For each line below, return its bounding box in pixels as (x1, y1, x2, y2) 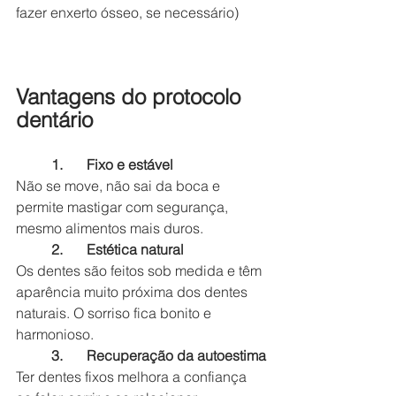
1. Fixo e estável (87, 155, 173, 173)
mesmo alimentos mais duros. (16, 218, 203, 237)
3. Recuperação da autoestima (87, 346, 266, 364)
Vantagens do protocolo (16, 83, 247, 110)
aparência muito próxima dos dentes (16, 282, 251, 301)
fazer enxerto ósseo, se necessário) (16, 3, 239, 21)
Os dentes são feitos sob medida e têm (16, 261, 265, 279)
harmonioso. (16, 324, 94, 343)
